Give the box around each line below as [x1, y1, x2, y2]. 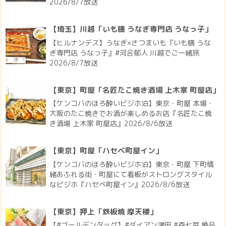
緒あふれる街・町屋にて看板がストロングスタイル [49, 169, 212, 179]
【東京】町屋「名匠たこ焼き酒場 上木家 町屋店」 [49, 84, 220, 95]
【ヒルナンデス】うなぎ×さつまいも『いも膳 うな [49, 37, 211, 47]
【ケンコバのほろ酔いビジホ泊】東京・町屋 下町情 [49, 159, 214, 169]
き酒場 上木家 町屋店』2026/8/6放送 [49, 119, 173, 129]
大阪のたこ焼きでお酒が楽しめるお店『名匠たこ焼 [49, 108, 212, 119]
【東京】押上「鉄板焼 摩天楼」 [49, 206, 158, 217]
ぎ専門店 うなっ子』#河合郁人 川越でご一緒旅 [49, 47, 200, 58]
